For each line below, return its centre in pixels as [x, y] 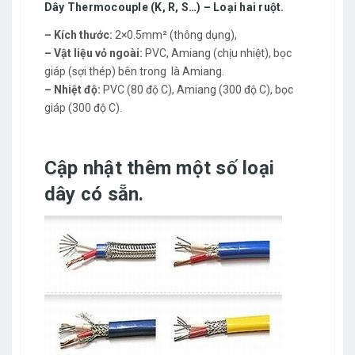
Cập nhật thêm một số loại [159, 168]
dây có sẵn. [94, 194]
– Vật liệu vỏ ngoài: [94, 53]
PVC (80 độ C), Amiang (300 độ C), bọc [197, 89]
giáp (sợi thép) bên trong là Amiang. [134, 71]
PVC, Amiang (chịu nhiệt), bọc [217, 53]
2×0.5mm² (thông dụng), [175, 34]
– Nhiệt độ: [73, 89]
